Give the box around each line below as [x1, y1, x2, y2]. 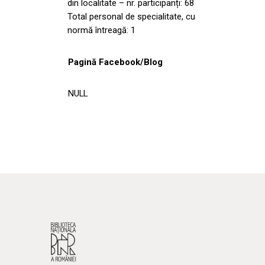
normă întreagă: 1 [67, 24, 135, 35]
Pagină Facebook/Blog [68, 56, 163, 67]
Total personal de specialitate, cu [67, 11, 195, 22]
